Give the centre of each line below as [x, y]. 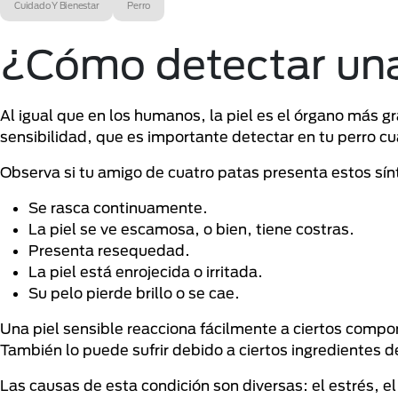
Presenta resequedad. [109, 251]
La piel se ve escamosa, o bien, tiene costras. [191, 229]
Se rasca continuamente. [118, 208]
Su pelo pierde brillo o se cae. [134, 293]
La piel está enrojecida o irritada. [146, 272]
